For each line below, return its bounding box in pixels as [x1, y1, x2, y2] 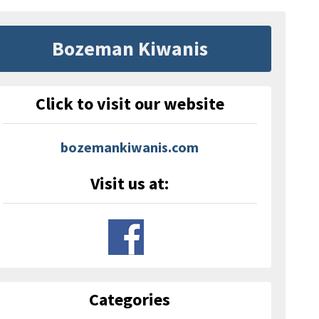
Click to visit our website [35, 92, 224, 115]
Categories [89, 288, 171, 310]
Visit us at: [90, 172, 169, 194]
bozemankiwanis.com [61, 137, 199, 156]
